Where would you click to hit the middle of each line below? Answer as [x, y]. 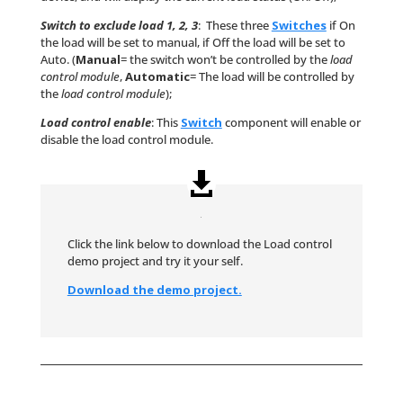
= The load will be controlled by [272, 77]
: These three [234, 26]
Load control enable [95, 123]
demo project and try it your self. [155, 260]
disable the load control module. [126, 140]
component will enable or [292, 123]
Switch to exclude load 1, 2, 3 [119, 26]
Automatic [157, 77]
